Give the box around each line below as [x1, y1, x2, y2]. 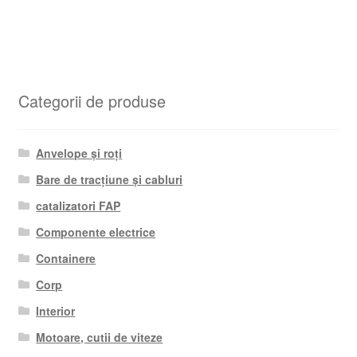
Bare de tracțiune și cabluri [36, 171, 183, 188]
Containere [36, 250, 96, 267]
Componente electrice [36, 224, 156, 241]
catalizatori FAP [36, 198, 121, 214]
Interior [36, 303, 76, 320]
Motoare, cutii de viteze [36, 329, 163, 346]
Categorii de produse [18, 88, 166, 112]
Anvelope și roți [36, 145, 123, 162]
